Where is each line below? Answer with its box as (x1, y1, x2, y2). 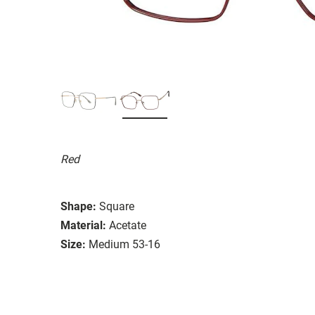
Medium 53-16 (89, 237, 160, 251)
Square (99, 199, 134, 213)
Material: (60, 218, 106, 232)
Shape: (60, 199, 96, 213)
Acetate (109, 218, 146, 232)
